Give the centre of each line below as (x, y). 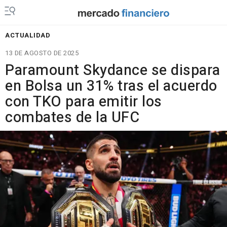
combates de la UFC (72, 118)
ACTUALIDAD (28, 35)
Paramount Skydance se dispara (113, 70)
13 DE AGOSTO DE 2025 (42, 53)
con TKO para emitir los (84, 102)
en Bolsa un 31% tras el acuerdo (111, 86)
